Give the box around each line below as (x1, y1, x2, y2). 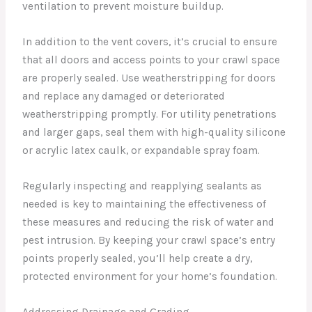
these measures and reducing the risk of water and (22, 216, 275, 229)
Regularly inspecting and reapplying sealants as (22, 180, 263, 193)
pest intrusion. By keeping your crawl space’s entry (22, 234, 276, 247)
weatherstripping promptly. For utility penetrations (22, 108, 277, 121)
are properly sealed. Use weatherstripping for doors (22, 72, 276, 85)
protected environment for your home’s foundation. (22, 270, 278, 283)
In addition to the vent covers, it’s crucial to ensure (22, 36, 278, 49)
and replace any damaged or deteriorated (22, 90, 226, 103)
